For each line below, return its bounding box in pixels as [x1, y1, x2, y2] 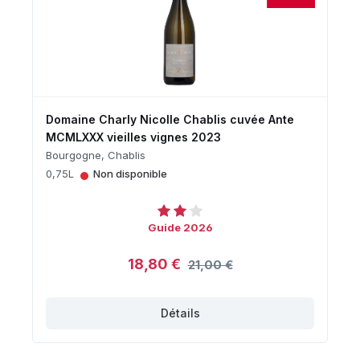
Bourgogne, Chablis [46, 148, 145, 162]
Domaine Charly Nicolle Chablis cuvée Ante [46, 112, 294, 126]
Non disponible [93, 166, 167, 180]
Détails [160, 305, 200, 320]
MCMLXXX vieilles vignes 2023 [46, 129, 221, 144]
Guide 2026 [147, 220, 213, 234]
